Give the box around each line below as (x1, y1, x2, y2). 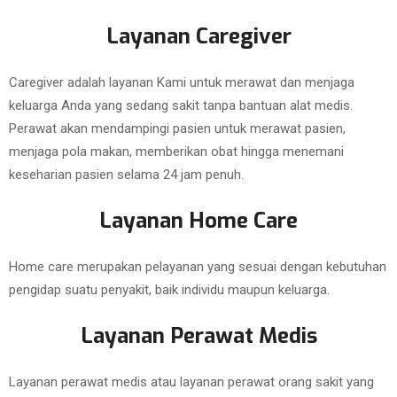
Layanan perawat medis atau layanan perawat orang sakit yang (9, 374, 374, 390)
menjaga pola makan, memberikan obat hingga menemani (9, 144, 344, 160)
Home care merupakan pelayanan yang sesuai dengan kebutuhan (9, 259, 386, 275)
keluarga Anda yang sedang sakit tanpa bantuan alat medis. (9, 97, 353, 113)
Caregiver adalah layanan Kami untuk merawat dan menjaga (9, 74, 354, 90)
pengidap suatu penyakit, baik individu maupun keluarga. (9, 282, 333, 298)
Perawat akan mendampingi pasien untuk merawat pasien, (9, 121, 346, 136)
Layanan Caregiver (105, 22, 292, 51)
